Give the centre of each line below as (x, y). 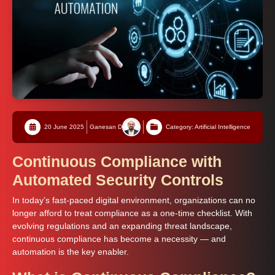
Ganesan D (106, 126)
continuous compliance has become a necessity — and (119, 239)
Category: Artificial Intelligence (208, 126)
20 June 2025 (64, 126)
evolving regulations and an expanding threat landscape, (122, 226)
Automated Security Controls (118, 180)
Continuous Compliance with (117, 161)
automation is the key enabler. (71, 252)
